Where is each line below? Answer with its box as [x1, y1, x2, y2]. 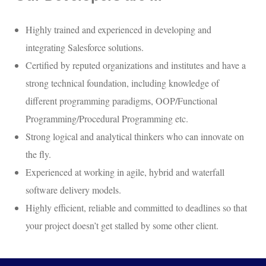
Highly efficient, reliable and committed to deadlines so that [26, 201, 247, 214]
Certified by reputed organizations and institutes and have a [26, 59, 246, 72]
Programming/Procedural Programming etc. [26, 112, 188, 125]
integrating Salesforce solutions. [26, 41, 144, 54]
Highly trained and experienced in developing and [26, 23, 211, 36]
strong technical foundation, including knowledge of [26, 77, 219, 90]
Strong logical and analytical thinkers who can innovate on [26, 130, 244, 143]
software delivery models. [26, 183, 121, 197]
